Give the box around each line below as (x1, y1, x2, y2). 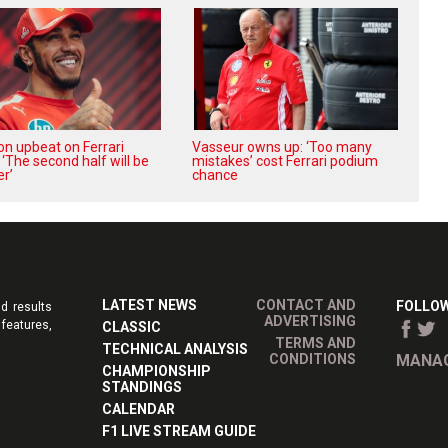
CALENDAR (102, 401, 176, 418)
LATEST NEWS (102, 297, 198, 314)
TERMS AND (274, 335, 356, 352)
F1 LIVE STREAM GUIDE (102, 423, 257, 440)
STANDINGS (102, 379, 183, 396)
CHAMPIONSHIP (102, 363, 212, 380)
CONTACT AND (255, 297, 356, 314)
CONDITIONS (268, 351, 356, 368)
